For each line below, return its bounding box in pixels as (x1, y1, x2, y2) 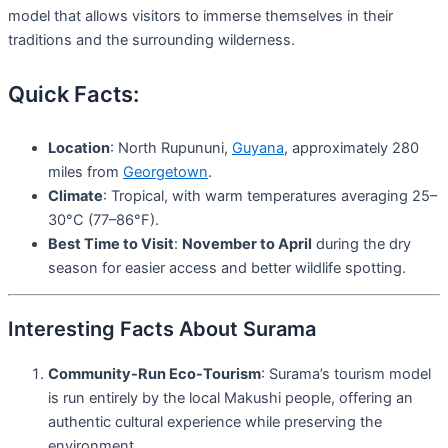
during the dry (312, 234, 411, 253)
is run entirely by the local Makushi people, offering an (48, 389, 413, 408)
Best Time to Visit (48, 234, 174, 253)
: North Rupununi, (110, 138, 232, 157)
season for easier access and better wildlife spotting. (48, 258, 406, 277)
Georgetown (123, 162, 208, 181)
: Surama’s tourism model (261, 365, 431, 384)
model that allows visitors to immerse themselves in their (8, 6, 393, 25)
